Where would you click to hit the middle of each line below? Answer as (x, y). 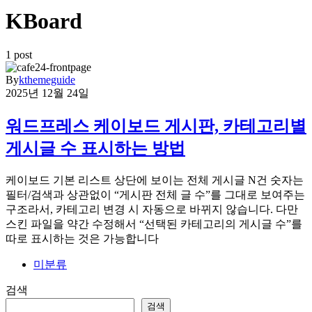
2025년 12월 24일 (47, 93)
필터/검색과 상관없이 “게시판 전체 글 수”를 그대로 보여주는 (155, 195)
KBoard (44, 21)
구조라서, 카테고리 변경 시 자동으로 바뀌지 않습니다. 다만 (152, 210)
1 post (19, 55)
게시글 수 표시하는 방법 (95, 149)
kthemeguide (47, 80)
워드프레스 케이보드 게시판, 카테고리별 (156, 126)
